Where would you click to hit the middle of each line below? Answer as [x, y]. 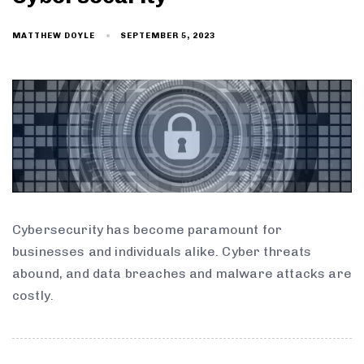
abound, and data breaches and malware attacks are [182, 274]
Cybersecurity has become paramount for [147, 230]
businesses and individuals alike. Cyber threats [162, 252]
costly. [33, 296]
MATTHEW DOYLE [54, 36]
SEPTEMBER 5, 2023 [168, 35]
